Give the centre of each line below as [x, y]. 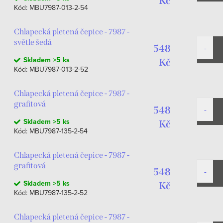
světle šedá [33, 42]
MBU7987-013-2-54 [59, 7]
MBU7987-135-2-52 [58, 193]
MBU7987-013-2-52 [59, 69]
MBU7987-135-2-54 [58, 131]
